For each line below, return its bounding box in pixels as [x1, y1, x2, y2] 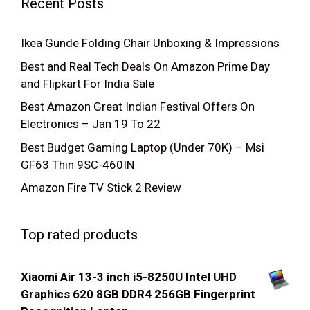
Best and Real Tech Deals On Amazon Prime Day [21, 59, 270, 73]
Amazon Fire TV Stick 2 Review [21, 181, 181, 194]
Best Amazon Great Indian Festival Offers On [21, 100, 255, 113]
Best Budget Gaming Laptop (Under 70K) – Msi [21, 140, 264, 154]
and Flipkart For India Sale [21, 76, 154, 91]
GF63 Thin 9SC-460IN [21, 157, 134, 172]
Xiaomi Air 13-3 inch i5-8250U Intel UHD [21, 270, 237, 284]
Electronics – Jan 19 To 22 [21, 117, 161, 131]
